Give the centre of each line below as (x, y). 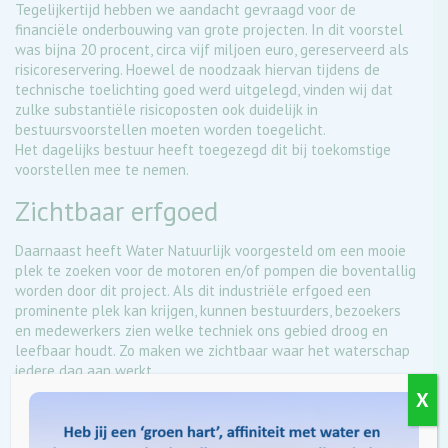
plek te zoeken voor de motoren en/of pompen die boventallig (215, 270)
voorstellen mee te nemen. (102, 169)
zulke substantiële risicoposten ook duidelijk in (166, 109)
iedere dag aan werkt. (85, 370)
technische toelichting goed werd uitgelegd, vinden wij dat (204, 89)
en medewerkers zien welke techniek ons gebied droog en (201, 330)
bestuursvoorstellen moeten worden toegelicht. (170, 129)
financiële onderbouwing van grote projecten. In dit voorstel (209, 29)
